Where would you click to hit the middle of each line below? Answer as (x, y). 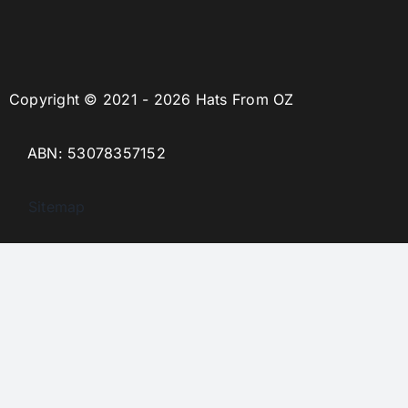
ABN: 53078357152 (96, 153)
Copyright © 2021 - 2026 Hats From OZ (151, 100)
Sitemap (47, 207)
